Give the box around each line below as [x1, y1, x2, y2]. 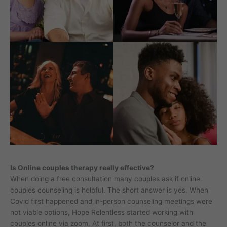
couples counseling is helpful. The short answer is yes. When [10, 185, 208, 194]
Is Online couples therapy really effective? [10, 163, 154, 172]
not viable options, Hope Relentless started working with [10, 208, 193, 216]
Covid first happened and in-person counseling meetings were [10, 197, 212, 205]
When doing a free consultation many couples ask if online [10, 174, 200, 183]
